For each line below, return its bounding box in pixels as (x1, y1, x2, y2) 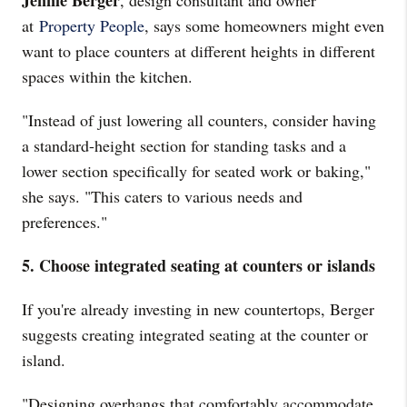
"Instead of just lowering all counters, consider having (22, 109, 376, 131)
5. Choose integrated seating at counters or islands (22, 253, 375, 277)
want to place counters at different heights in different (22, 40, 375, 62)
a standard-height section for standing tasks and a (22, 134, 346, 156)
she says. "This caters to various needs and (22, 185, 303, 207)
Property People (39, 15, 144, 36)
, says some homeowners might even (144, 15, 384, 36)
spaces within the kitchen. (22, 65, 193, 87)
